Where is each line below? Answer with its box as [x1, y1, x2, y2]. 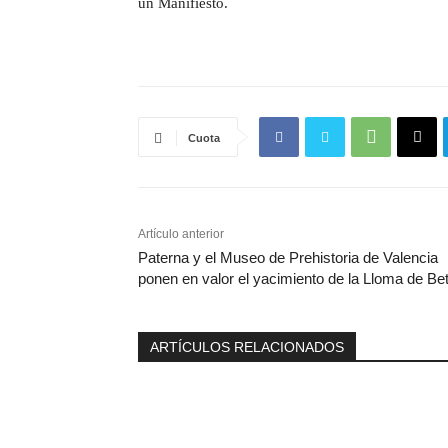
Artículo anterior [138, 227, 224, 241]
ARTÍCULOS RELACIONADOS [150, 339, 344, 355]
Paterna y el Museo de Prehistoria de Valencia [138, 249, 438, 266]
